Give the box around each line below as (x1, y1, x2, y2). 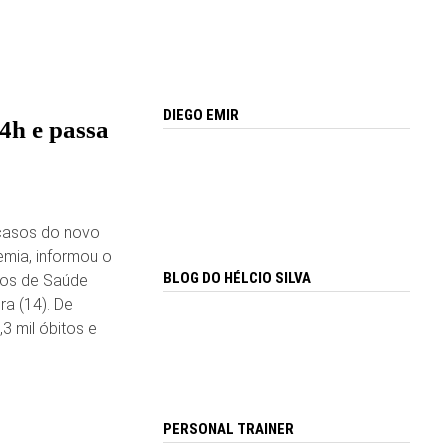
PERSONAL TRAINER (163, 420, 295, 439)
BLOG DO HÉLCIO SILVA (163, 268, 312, 287)
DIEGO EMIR (163, 106, 240, 125)
